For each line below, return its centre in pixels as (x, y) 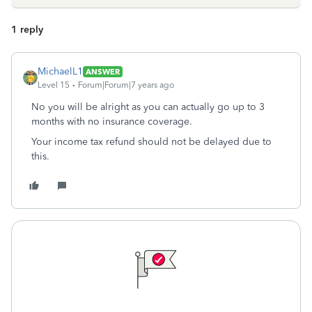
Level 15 (54, 85)
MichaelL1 (60, 71)
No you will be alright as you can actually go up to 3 (148, 107)
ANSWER (103, 71)
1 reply (27, 30)
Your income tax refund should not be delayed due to (151, 142)
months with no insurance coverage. (112, 122)
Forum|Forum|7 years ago (126, 85)
